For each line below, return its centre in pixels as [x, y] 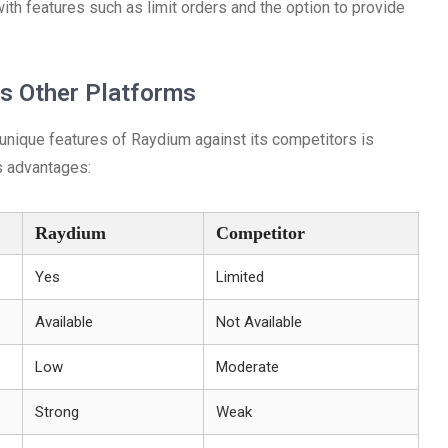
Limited [240, 277]
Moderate [247, 367]
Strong [57, 412]
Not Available [259, 322]
